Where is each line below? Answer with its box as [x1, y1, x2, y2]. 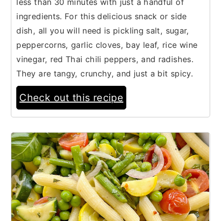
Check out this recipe [19, 91, 123, 104]
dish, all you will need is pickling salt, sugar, [16, 25, 189, 36]
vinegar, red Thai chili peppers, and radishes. [16, 54, 193, 64]
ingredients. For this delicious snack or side [16, 11, 187, 21]
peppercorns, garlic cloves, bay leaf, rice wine [16, 39, 198, 50]
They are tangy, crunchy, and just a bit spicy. [16, 68, 193, 78]
